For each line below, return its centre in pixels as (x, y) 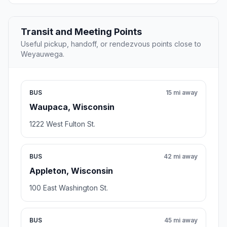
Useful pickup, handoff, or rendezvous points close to (111, 44)
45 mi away (181, 220)
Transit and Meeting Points (81, 32)
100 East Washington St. (69, 188)
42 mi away (181, 157)
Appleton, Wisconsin (71, 171)
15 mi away (182, 93)
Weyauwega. (43, 54)
